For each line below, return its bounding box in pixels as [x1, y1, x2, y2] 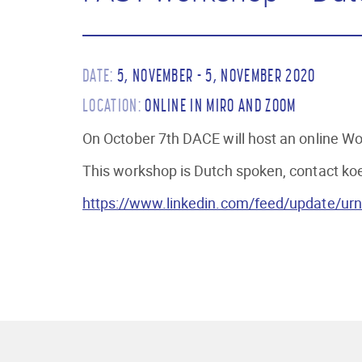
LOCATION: [82, 95, 141, 116]
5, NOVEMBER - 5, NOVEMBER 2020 [116, 65, 316, 86]
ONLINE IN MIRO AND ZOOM [145, 95, 297, 116]
